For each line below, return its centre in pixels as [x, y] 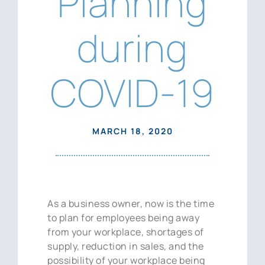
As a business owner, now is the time [131, 203]
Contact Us [210, 40]
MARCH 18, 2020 [132, 131]
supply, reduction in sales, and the [126, 246]
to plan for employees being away [124, 217]
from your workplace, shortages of [126, 232]
